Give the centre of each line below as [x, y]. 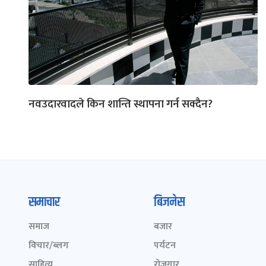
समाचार [44, 202]
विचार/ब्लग [49, 245]
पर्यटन [164, 245]
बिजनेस [169, 202]
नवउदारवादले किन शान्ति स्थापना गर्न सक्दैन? [121, 104]
